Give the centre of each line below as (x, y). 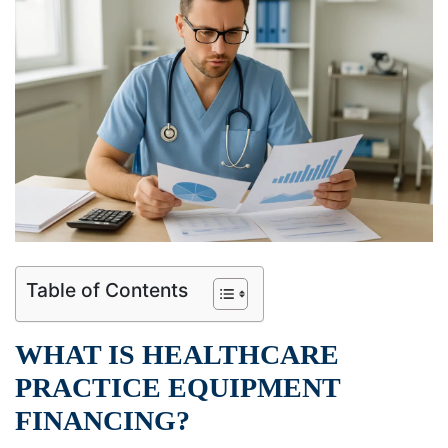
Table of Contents (107, 289)
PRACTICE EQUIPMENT (177, 387)
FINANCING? (102, 420)
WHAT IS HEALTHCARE (177, 354)
